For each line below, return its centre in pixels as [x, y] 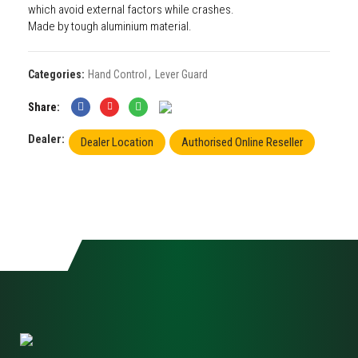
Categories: [58, 74]
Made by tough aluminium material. [110, 26]
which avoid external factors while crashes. [131, 10]
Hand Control [117, 74]
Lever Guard [181, 74]
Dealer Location [117, 142]
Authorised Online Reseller [242, 142]
